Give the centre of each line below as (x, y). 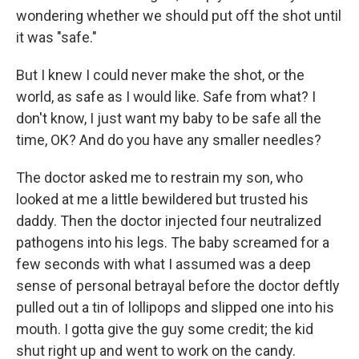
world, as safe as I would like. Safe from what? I (166, 97)
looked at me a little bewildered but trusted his (162, 199)
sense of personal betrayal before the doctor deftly (178, 286)
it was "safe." (56, 37)
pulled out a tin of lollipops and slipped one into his (175, 307)
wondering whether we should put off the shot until (179, 16)
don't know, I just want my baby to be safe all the (169, 118)
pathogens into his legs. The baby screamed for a (173, 242)
